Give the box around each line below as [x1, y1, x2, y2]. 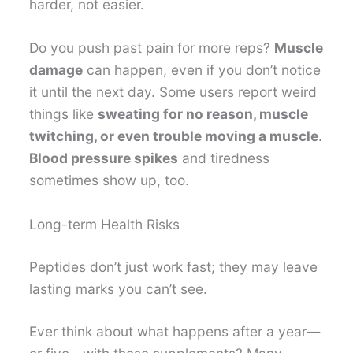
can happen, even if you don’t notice [83, 61, 321, 79]
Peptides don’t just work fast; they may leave [29, 258, 318, 276]
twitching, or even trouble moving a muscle [29, 128, 319, 145]
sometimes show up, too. [29, 172, 190, 189]
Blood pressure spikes [29, 150, 179, 167]
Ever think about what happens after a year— [29, 323, 321, 340]
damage [29, 61, 84, 79]
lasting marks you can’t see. [29, 281, 208, 298]
